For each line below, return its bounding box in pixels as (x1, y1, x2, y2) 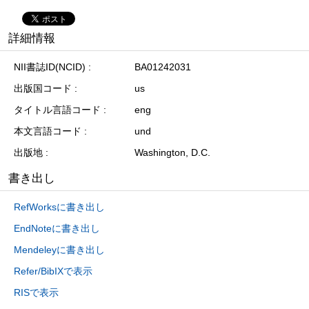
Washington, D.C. (134, 146, 210, 158)
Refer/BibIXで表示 (14, 265, 92, 277)
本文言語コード (14, 125, 81, 137)
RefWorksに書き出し (14, 201, 105, 212)
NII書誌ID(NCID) (14, 61, 86, 72)
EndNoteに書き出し (14, 222, 100, 234)
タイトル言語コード (14, 103, 101, 115)
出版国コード (14, 82, 72, 94)
